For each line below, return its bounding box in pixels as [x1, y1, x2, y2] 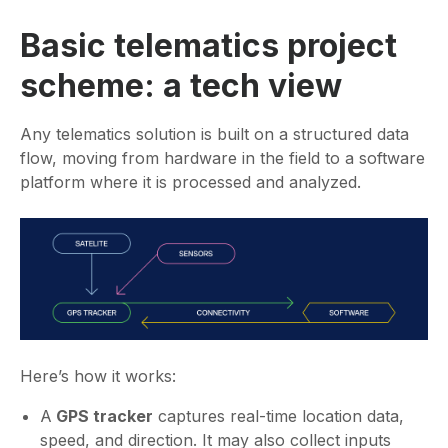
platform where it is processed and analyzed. [20, 171, 366, 192]
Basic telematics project [20, 25, 397, 65]
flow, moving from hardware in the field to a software [20, 147, 425, 168]
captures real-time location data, [153, 406, 404, 427]
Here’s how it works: [20, 366, 176, 387]
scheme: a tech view [20, 65, 342, 105]
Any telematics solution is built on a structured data [20, 123, 409, 144]
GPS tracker [52, 406, 153, 427]
